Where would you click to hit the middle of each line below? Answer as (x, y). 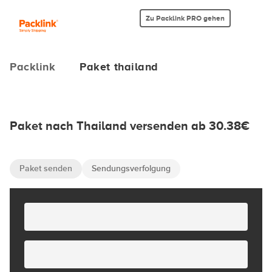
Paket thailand (119, 67)
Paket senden (46, 168)
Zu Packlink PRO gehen (185, 18)
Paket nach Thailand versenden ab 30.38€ (130, 126)
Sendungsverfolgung (131, 168)
